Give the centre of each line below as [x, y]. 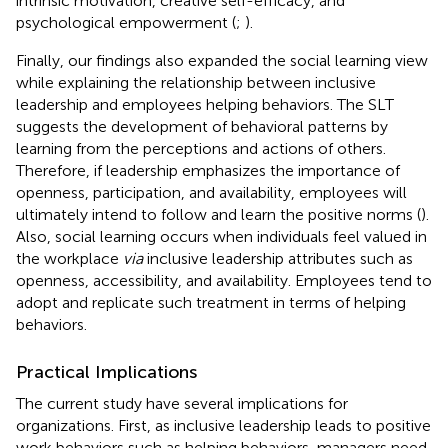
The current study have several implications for [182, 403]
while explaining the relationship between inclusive [196, 82]
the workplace [69, 258]
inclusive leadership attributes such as [278, 258]
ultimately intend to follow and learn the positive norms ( [218, 214]
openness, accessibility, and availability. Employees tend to [224, 280]
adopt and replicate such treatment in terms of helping [211, 302]
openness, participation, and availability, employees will [211, 192]
